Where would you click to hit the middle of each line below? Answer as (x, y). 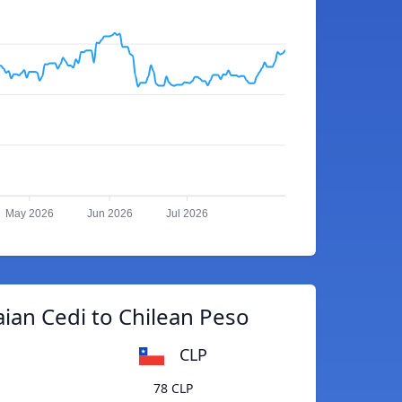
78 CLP (173, 389)
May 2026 (29, 214)
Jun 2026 (109, 214)
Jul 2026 (187, 214)
